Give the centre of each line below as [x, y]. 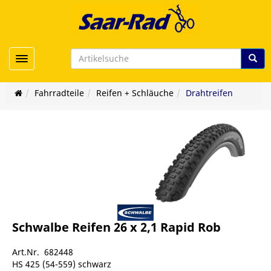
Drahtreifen [209, 93]
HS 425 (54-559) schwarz [62, 264]
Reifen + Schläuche [135, 93]
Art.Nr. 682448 [43, 252]
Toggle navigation [58, 58]
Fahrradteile [59, 93]
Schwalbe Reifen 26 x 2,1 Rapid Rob [116, 227]
